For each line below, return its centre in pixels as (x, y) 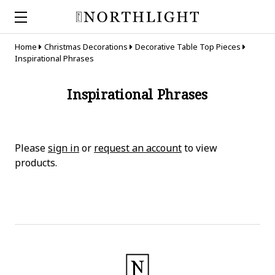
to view (199, 148)
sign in (64, 148)
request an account (138, 148)
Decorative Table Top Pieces (188, 47)
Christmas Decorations (86, 47)
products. (36, 163)
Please (31, 148)
